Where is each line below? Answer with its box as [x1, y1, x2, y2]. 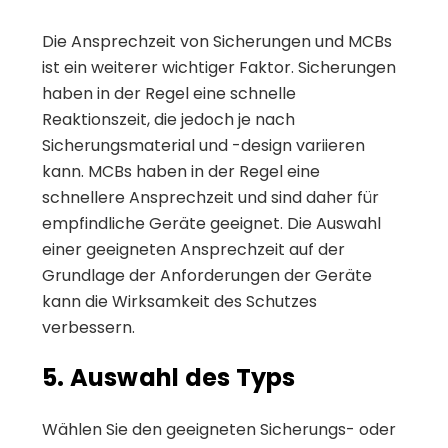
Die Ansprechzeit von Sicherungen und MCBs [42, 29, 392, 53]
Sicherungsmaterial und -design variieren [42, 133, 365, 157]
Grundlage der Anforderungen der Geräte [42, 263, 372, 287]
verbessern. [42, 315, 135, 339]
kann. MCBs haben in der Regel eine [42, 159, 320, 183]
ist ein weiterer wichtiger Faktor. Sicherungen [42, 55, 396, 79]
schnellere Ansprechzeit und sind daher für [42, 185, 379, 209]
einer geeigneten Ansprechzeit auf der [42, 237, 345, 261]
